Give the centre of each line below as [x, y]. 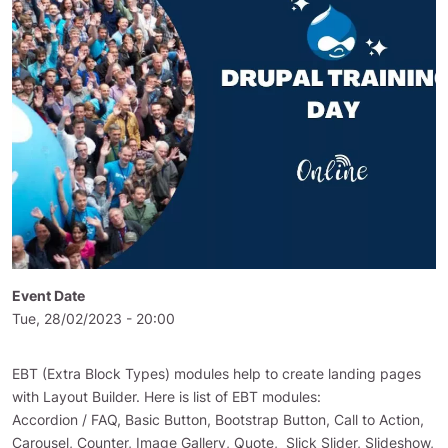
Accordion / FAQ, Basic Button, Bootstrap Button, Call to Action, [218, 419]
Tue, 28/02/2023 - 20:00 [93, 318]
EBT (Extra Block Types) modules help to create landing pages [216, 373]
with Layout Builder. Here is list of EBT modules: [166, 396]
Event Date [48, 295]
